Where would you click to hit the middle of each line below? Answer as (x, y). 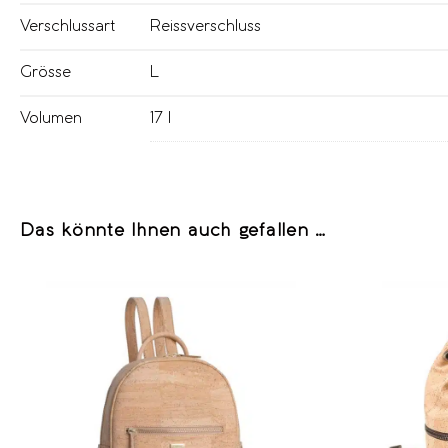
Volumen (51, 118)
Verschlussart (67, 26)
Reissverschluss (205, 26)
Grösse (45, 72)
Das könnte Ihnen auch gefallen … (173, 230)
